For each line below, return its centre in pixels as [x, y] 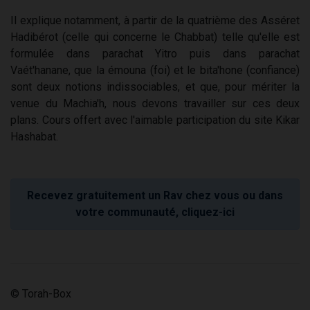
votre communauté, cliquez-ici [155, 212]
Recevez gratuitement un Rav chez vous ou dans [155, 196]
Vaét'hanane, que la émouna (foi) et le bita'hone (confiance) [155, 71]
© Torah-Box [41, 294]
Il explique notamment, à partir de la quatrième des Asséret [155, 21]
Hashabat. [34, 137]
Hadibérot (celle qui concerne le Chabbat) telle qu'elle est [155, 37]
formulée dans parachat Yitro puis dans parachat [155, 54]
